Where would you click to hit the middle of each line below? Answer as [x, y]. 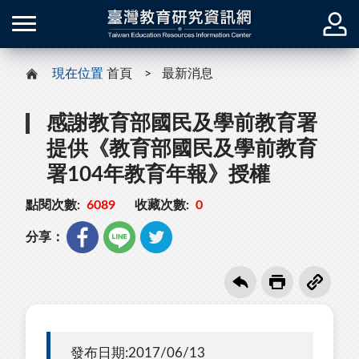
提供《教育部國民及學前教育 [182, 149]
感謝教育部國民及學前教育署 [182, 123]
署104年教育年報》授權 [158, 174]
